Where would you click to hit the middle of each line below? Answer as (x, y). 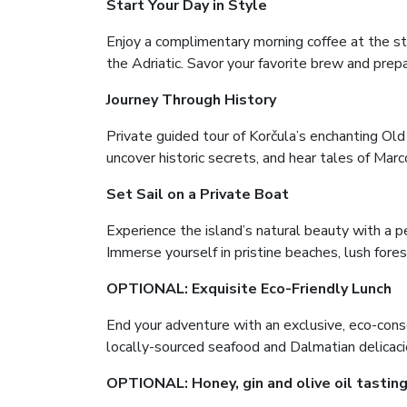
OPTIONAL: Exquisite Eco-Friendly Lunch (249, 289)
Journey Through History (191, 100)
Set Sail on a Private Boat (198, 195)
